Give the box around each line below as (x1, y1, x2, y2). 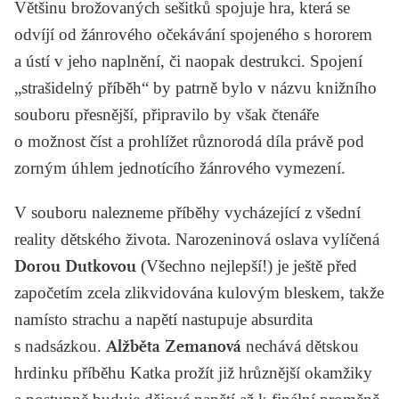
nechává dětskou (241, 336, 359, 355)
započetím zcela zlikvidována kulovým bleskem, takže (14, 282, 384, 302)
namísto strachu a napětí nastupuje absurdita (14, 309, 313, 329)
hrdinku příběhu (14, 362, 130, 382)
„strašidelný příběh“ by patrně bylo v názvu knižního (14, 77, 377, 97)
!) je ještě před (262, 256, 357, 275)
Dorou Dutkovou (14, 256, 136, 276)
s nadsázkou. (14, 336, 106, 355)
